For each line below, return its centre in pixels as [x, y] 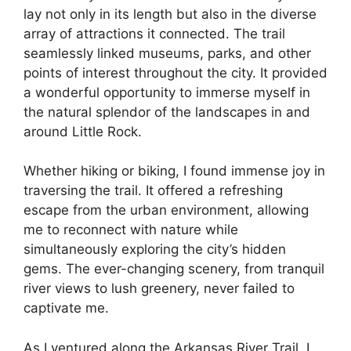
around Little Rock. [83, 131]
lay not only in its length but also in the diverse [170, 14]
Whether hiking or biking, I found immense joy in [174, 171]
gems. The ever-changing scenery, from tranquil [174, 269]
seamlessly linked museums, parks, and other [167, 53]
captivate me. [66, 308]
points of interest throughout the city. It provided [175, 72]
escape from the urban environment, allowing [166, 210]
